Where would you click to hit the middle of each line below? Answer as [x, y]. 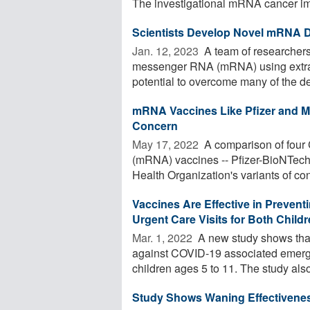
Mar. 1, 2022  [164, 237]
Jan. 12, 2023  [167, 51]
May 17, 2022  [167, 144]
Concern [155, 125]
